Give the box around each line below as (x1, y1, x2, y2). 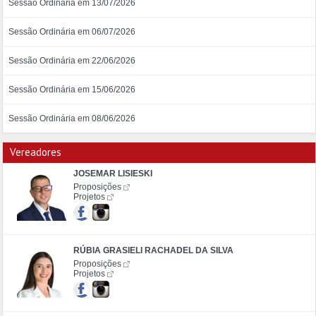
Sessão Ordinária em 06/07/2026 (8, 26, 135, 37)
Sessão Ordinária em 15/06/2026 (8, 84, 135, 95)
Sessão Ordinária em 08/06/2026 (8, 113, 135, 123)
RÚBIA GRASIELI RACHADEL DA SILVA (73, 245, 233, 255)
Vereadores (10, 145, 61, 159)
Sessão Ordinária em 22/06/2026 (8, 55, 135, 66)
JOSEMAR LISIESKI (73, 168, 152, 178)
